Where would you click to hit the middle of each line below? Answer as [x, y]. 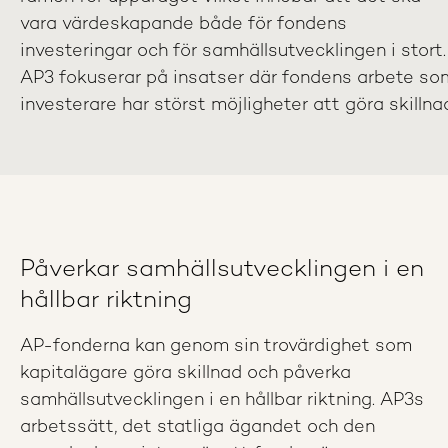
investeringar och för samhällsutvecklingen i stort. [233, 51]
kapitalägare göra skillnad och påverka [185, 373]
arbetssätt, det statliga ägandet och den [197, 427]
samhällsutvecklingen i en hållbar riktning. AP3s [222, 400]
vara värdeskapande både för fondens [183, 24]
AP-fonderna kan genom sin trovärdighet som [216, 346]
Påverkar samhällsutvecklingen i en [222, 270]
